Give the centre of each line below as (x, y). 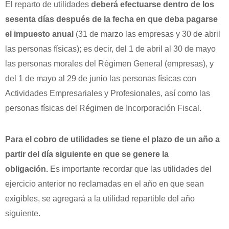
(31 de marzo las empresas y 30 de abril (147, 34)
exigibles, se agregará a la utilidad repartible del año (100, 199)
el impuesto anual (39, 34)
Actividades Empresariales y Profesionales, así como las (108, 94)
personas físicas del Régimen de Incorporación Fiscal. (103, 108)
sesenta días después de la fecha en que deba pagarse (111, 19)
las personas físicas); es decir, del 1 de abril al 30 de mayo (110, 49)
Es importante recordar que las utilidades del (130, 169)
